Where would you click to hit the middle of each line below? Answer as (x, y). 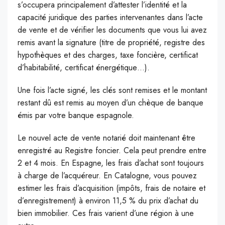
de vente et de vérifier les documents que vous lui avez (112, 30)
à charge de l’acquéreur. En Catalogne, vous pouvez (107, 176)
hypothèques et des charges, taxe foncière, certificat (108, 55)
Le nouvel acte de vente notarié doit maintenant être (106, 138)
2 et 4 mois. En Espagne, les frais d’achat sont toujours (111, 163)
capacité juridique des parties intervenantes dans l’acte (110, 18)
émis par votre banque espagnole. (76, 116)
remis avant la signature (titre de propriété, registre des (111, 43)
